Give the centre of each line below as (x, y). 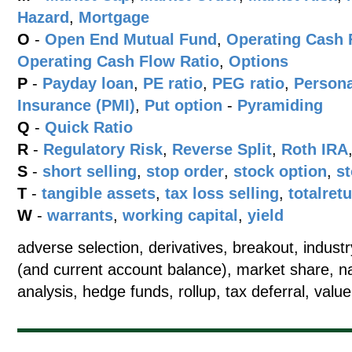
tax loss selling (222, 193)
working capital (180, 215)
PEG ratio (248, 83)
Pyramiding (280, 105)
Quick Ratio (89, 127)
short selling (90, 171)
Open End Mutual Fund (131, 39)
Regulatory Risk (103, 149)
